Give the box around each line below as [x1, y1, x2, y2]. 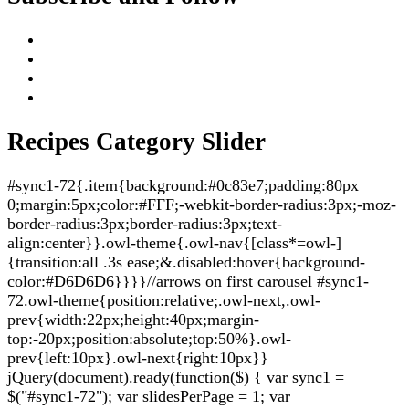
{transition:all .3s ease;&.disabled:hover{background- [7, 252, 365, 271]
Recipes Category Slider [7, 127, 266, 155]
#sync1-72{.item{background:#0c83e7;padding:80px [7, 175, 359, 194]
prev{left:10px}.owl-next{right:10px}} [7, 348, 268, 367]
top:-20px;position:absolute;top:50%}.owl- [7, 329, 291, 348]
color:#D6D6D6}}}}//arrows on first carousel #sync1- [7, 271, 369, 290]
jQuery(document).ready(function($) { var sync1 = [7, 367, 344, 386]
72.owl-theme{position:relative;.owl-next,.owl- [7, 290, 320, 309]
